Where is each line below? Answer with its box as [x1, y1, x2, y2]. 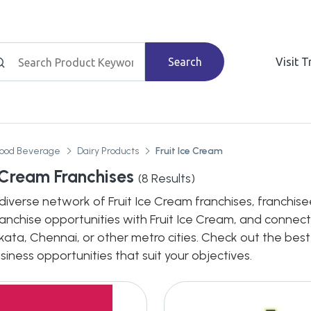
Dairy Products [77, 145, 139, 157]
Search [167, 55, 202, 68]
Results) [149, 171, 195, 186]
